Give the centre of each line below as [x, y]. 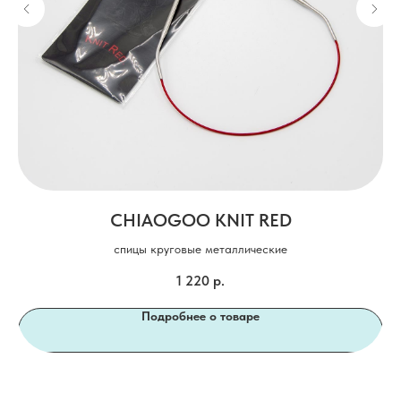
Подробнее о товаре [200, 316]
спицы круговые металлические [200, 249]
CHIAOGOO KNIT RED [200, 221]
